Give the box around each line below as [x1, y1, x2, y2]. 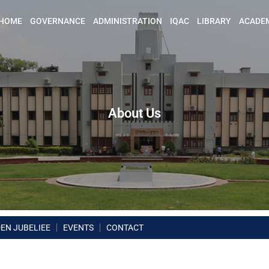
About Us [108, 106, 161, 121]
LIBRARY [197, 16, 231, 26]
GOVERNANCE [30, 16, 85, 26]
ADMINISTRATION [93, 16, 162, 26]
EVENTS [63, 223, 94, 232]
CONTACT [106, 223, 144, 232]
